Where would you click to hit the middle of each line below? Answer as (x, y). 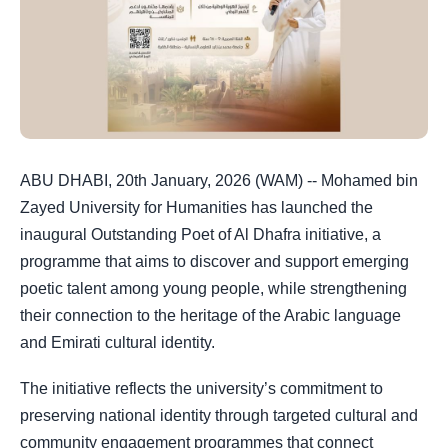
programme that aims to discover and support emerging (214, 261)
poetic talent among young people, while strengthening (213, 288)
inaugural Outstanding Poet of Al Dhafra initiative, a (200, 234)
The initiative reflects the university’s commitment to (201, 389)
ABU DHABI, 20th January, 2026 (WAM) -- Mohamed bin (219, 180)
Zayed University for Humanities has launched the (196, 207)
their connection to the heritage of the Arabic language (210, 315)
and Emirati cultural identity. (117, 342)
